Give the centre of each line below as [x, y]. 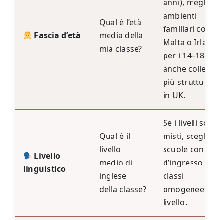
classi [173, 176]
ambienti [180, 16]
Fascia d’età [57, 36]
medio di [116, 163]
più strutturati [190, 82]
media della [121, 36]
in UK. [174, 96]
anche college [189, 69]
